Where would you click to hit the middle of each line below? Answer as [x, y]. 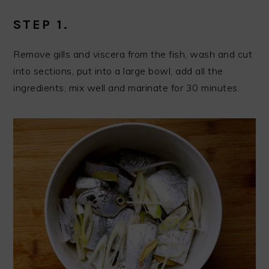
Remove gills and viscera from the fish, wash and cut [133, 54]
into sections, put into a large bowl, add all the [118, 71]
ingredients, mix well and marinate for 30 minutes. [127, 88]
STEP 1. [41, 25]
